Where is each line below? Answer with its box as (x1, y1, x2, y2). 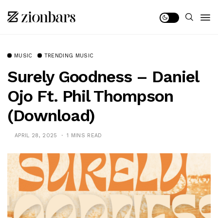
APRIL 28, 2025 (15, 132, 57, 139)
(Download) (7, 106, 95, 125)
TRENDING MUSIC (44, 53, 94, 59)
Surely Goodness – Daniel (7, 67, 199, 86)
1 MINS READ (66, 132, 102, 139)
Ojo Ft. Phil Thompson (7, 86, 173, 106)
